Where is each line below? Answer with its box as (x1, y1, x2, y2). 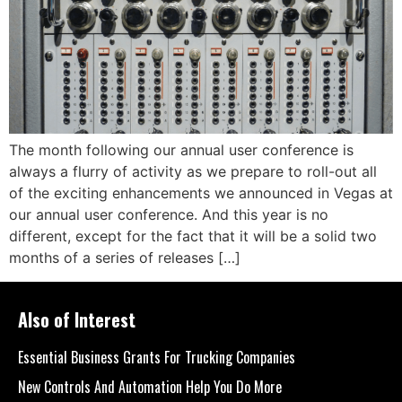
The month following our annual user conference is (9, 141, 354, 160)
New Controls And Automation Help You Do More (18, 375, 282, 398)
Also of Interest (18, 305, 135, 333)
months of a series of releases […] (9, 249, 240, 267)
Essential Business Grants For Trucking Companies (18, 345, 295, 368)
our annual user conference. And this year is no (9, 205, 328, 224)
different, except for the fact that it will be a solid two (9, 227, 377, 246)
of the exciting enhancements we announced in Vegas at (9, 184, 393, 203)
